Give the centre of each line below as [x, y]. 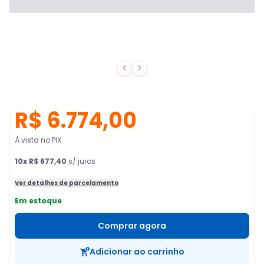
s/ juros [81, 161]
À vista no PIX [38, 140]
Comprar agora [132, 226]
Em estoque [38, 201]
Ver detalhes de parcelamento [67, 183]
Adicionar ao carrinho [137, 252]
